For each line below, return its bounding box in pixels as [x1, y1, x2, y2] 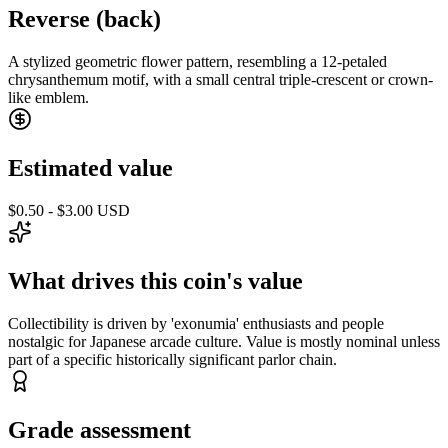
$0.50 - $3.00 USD [8, 202, 130, 220]
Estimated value [8, 155, 173, 182]
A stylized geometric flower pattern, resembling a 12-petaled [8, 53, 387, 71]
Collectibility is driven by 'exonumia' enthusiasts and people [8, 314, 384, 332]
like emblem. [8, 89, 89, 107]
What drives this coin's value [8, 268, 303, 295]
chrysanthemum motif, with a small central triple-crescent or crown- [8, 71, 433, 89]
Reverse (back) [8, 6, 161, 33]
